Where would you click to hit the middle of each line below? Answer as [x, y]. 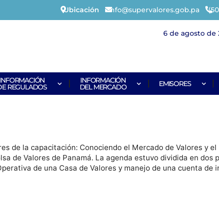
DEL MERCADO [103, 87]
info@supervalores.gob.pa [153, 10]
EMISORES [175, 84]
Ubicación [81, 10]
